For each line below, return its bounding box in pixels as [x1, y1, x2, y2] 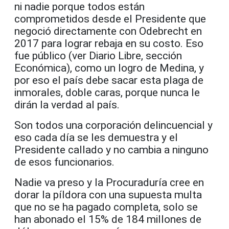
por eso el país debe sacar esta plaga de [14, 74, 203, 86]
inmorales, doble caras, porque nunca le [14, 86, 200, 99]
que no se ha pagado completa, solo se [14, 200, 198, 213]
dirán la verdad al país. [14, 98, 120, 111]
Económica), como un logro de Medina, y [14, 61, 204, 74]
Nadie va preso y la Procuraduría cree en [14, 176, 204, 189]
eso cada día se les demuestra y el [14, 131, 178, 144]
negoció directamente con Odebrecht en [14, 25, 202, 37]
